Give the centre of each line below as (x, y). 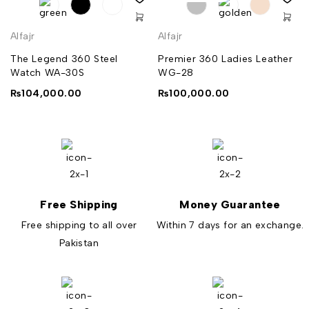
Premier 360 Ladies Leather (226, 59)
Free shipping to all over (79, 226)
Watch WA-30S (48, 73)
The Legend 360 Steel (64, 59)
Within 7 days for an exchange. (230, 226)
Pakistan (79, 243)
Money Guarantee (230, 205)
